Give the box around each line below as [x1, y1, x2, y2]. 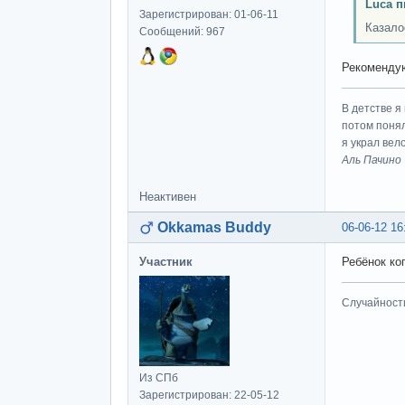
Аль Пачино [342, 154, 401, 167]
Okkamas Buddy [157, 220, 271, 236]
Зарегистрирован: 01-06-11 [139, 7, 278, 21]
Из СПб [139, 372, 178, 385]
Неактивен [139, 190, 196, 204]
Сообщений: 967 [139, 24, 225, 38]
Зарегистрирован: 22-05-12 [139, 389, 279, 402]
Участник [139, 255, 193, 269]
